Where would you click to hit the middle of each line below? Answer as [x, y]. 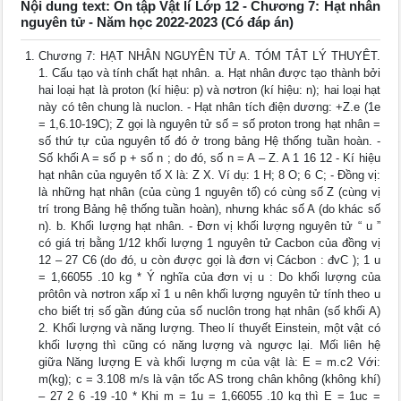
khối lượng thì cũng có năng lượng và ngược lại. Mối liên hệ [209, 346]
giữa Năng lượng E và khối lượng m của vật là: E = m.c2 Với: [209, 363]
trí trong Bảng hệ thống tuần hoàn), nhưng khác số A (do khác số [209, 209]
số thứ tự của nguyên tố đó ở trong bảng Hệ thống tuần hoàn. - [209, 141]
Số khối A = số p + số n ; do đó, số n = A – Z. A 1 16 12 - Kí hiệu [209, 158]
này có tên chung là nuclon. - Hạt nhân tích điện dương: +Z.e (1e [209, 107]
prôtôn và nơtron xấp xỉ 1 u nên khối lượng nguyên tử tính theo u [209, 294]
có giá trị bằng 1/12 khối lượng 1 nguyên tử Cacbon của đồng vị [209, 243]
